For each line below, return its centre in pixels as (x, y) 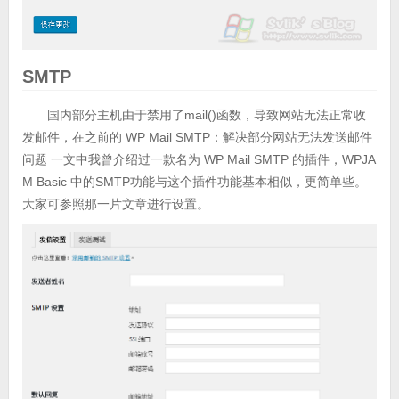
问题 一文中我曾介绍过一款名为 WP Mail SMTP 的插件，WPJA (199, 160)
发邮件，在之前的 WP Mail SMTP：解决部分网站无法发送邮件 (197, 138)
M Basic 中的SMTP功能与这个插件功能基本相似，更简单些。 (194, 182)
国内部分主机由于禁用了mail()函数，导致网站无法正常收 (206, 115)
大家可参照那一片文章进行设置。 (115, 204)
